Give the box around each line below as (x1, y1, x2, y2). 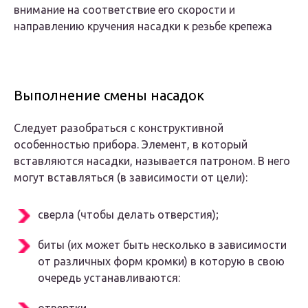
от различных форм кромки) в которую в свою (38, 255, 285, 268)
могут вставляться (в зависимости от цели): (14, 171, 247, 184)
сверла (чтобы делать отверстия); (38, 208, 219, 221)
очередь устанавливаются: (38, 272, 180, 285)
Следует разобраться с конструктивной (14, 122, 223, 135)
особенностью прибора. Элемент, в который (14, 138, 247, 151)
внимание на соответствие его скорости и (14, 3, 235, 16)
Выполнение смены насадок (14, 87, 204, 104)
